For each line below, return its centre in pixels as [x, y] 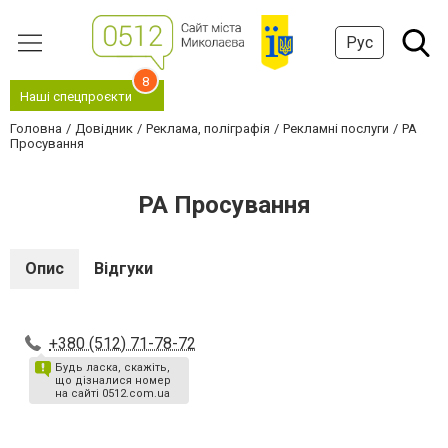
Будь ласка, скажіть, [112, 367]
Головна [36, 128]
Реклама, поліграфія [208, 128]
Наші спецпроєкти [76, 96]
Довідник [104, 128]
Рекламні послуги [336, 128]
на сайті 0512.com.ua [112, 393]
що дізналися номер [113, 380]
